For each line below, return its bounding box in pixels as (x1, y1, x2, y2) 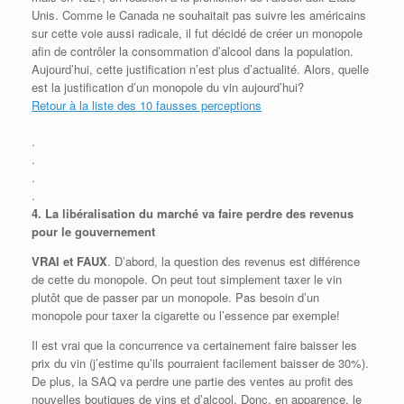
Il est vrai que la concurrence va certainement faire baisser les (32, 335, 357, 353)
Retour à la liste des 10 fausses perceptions (32, 96, 262, 114)
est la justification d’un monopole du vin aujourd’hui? (32, 78, 304, 96)
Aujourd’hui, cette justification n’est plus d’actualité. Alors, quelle (32, 60, 369, 78)
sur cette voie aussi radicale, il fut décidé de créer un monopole (32, 23, 363, 41)
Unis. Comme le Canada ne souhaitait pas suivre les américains (32, 5, 366, 23)
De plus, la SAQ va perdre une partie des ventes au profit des (32, 372, 353, 390)
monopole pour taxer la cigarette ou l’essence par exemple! (32, 306, 340, 324)
